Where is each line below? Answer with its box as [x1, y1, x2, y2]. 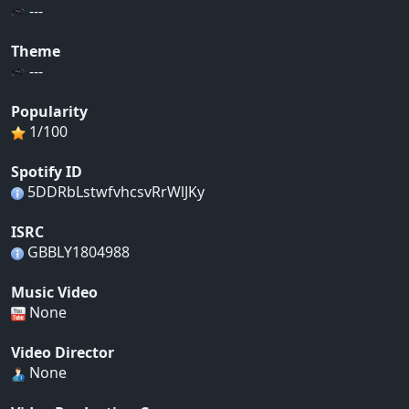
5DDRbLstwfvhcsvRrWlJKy [24, 182, 204, 203]
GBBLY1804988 [24, 242, 130, 263]
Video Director [11, 342, 114, 363]
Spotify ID [11, 162, 82, 183]
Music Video [11, 282, 98, 303]
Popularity [11, 101, 88, 122]
